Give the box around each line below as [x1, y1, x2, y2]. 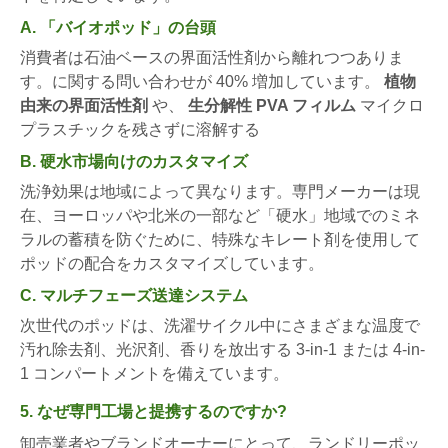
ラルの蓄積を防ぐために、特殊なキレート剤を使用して [20, 230, 420, 248]
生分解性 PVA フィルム [188, 96, 356, 114]
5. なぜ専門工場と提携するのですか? [20, 402, 287, 420]
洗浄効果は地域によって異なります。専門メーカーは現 [20, 182, 420, 200]
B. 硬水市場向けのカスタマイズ [20, 152, 248, 170]
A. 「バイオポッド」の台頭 [20, 18, 216, 36]
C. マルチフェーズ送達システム [20, 286, 248, 304]
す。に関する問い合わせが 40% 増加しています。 [20, 72, 384, 90]
